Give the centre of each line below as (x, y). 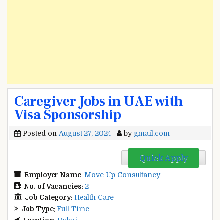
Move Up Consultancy (122, 175)
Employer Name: (54, 175)
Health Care (94, 197)
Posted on (40, 133)
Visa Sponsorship (68, 115)
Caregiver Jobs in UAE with (98, 101)
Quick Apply (164, 158)
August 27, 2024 (85, 133)
